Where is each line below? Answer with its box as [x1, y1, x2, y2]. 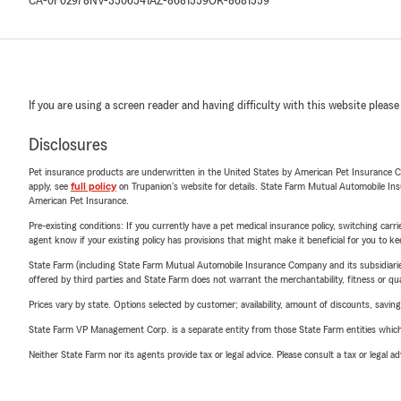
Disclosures [29, 136, 107, 154]
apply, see [29, 181, 71, 192]
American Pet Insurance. [29, 195, 129, 206]
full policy [71, 181, 116, 192]
